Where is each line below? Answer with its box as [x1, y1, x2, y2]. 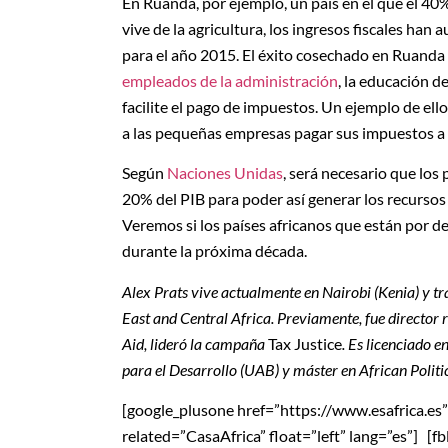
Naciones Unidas [167, 163, 283, 183]
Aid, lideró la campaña [122, 333, 268, 353]
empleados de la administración [122, 71, 338, 91]
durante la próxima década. [122, 241, 307, 261]
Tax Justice [268, 333, 342, 353]
